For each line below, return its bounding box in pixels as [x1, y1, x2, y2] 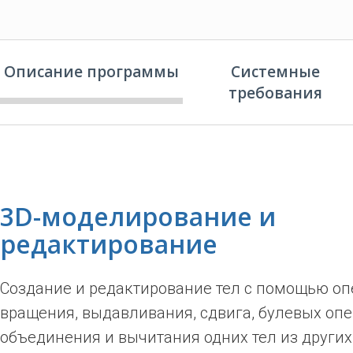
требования [228, 82, 322, 103]
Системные [230, 61, 320, 82]
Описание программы [4, 61, 179, 82]
